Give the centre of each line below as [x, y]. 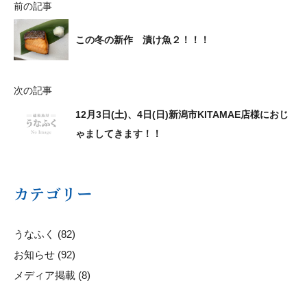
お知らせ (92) [45, 254]
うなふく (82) [45, 234]
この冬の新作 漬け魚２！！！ [143, 39]
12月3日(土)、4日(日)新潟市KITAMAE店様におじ [182, 114]
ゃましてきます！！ [119, 133]
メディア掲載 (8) [52, 275]
